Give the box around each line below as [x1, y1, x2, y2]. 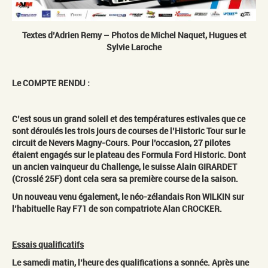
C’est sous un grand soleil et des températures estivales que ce [12, 112, 245, 124]
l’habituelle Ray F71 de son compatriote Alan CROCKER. [12, 202, 222, 214]
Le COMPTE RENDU [12, 77, 87, 89]
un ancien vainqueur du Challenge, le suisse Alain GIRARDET [12, 160, 237, 172]
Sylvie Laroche [106, 41, 162, 53]
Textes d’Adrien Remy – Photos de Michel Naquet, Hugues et [22, 29, 246, 41]
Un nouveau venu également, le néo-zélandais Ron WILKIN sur [12, 190, 244, 202]
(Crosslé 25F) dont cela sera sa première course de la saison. [12, 172, 238, 184]
